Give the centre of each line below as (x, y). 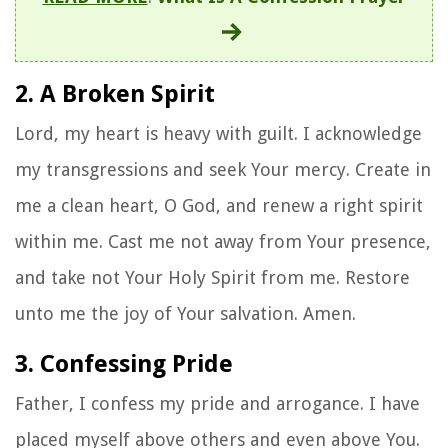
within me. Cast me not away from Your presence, (223, 241)
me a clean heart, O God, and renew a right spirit (219, 205)
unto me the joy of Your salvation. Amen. (185, 313)
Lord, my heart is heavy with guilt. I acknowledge (218, 133)
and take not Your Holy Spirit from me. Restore (212, 277)
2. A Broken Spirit (115, 93)
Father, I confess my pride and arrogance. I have (217, 403)
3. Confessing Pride (124, 363)
